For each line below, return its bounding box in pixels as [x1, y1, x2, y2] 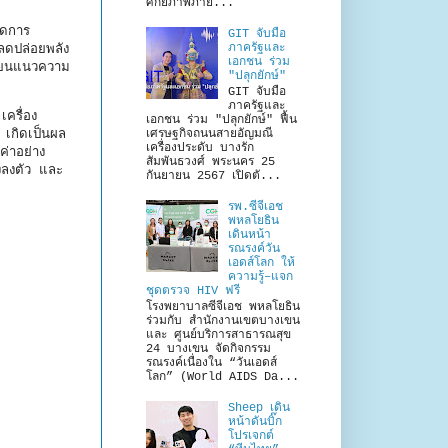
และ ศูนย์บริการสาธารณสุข [146, 328, 291, 343]
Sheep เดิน [227, 401, 290, 416]
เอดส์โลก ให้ [227, 255, 295, 270]
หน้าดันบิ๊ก [227, 415, 282, 430]
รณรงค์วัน [227, 241, 280, 256]
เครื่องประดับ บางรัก [146, 141, 254, 156]
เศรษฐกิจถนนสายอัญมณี [146, 127, 280, 142]
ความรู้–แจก [227, 269, 293, 284]
